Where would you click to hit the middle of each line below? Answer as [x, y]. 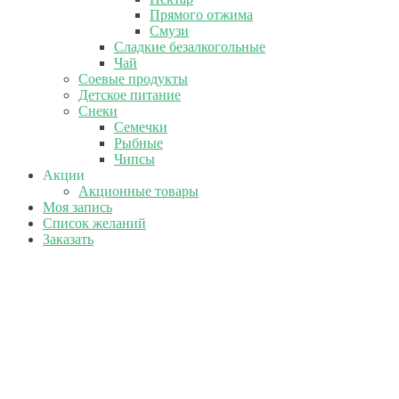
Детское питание [130, 95]
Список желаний [94, 223]
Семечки [141, 127]
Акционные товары [138, 191]
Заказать [68, 239]
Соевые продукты [133, 79]
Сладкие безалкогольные [190, 47]
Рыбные [138, 143]
